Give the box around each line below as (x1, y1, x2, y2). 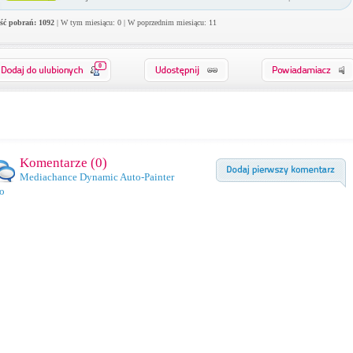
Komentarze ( (19, 155, 95, 170)
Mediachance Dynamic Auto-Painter (19, 171, 174, 183)
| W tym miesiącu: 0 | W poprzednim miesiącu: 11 (54, 18, 217, 27)
